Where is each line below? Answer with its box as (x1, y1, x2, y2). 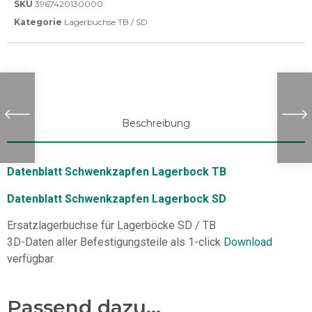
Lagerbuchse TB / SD (64, 17, 148, 28)
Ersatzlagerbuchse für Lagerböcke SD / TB (7, 219, 216, 233)
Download (224, 235, 272, 249)
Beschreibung (122, 117, 190, 130)
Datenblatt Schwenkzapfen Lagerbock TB (7, 165, 226, 179)
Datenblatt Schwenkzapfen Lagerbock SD (7, 192, 226, 205)
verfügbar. (7, 251, 55, 265)
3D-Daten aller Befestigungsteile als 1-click (7, 235, 224, 249)
